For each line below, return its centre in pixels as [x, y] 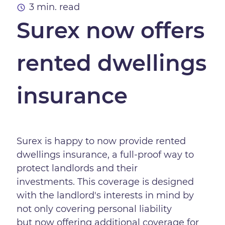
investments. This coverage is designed [105, 182]
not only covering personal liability [94, 209]
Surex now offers [111, 31]
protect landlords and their [77, 168]
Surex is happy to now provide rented [101, 141]
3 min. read [55, 7]
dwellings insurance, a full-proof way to [105, 155]
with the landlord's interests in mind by [105, 196]
